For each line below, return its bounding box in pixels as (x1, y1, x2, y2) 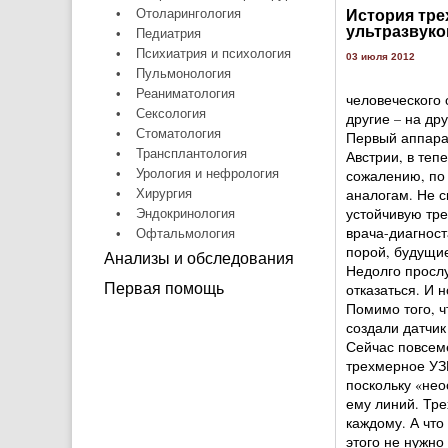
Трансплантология (135, 146, 247, 161)
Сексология (135, 106, 206, 121)
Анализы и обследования (103, 250, 294, 267)
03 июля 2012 (345, 51, 415, 62)
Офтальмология (135, 226, 235, 241)
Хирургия (135, 186, 192, 201)
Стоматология (135, 126, 221, 141)
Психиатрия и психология (135, 46, 291, 61)
